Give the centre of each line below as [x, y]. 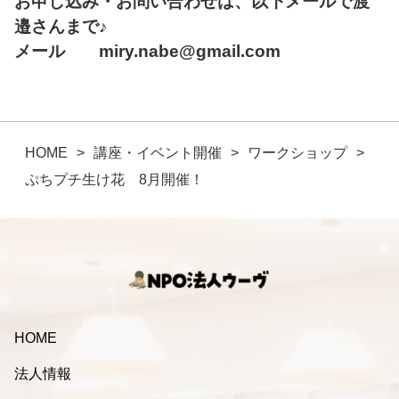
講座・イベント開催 [158, 153]
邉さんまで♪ [61, 27]
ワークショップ [297, 153]
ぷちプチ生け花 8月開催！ [114, 180]
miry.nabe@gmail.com [190, 52]
